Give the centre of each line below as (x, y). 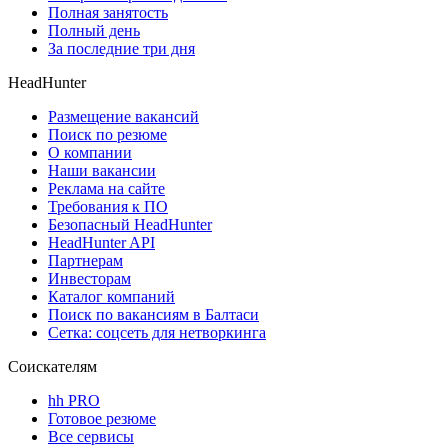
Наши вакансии (102, 171)
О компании (90, 153)
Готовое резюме (102, 419)
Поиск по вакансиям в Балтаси (153, 315)
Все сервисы (91, 437)
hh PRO (74, 401)
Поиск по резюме (107, 135)
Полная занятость (108, 13)
